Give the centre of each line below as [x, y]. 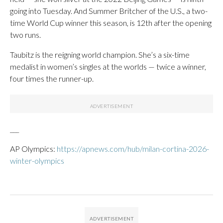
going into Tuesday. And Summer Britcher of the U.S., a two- [109, 10]
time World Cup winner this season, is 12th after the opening [111, 22]
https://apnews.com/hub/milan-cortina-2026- [133, 148]
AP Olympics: [33, 148]
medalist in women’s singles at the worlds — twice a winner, [108, 66]
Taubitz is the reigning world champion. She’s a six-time [100, 54]
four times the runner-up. [52, 78]
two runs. [25, 34]
